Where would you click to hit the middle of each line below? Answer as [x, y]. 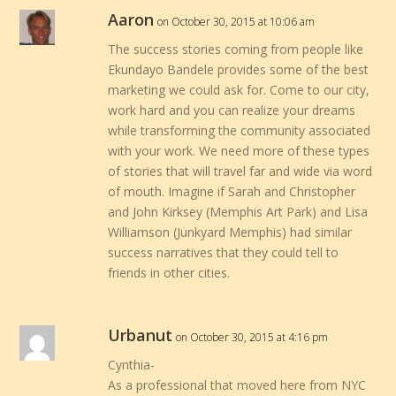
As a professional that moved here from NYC [237, 385]
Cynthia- [132, 365]
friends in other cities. [169, 273]
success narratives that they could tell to [224, 253]
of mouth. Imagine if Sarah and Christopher [232, 192]
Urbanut [141, 335]
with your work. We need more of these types [239, 151]
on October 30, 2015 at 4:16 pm [252, 338]
